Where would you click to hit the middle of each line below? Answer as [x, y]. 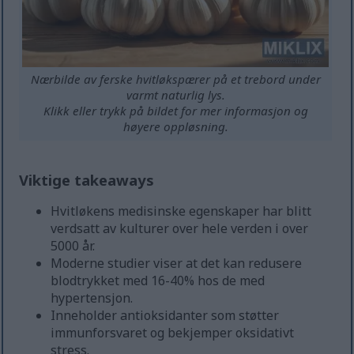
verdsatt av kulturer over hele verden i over [180, 229]
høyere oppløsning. [175, 127]
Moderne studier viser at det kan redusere [177, 264]
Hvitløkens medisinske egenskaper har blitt [181, 211]
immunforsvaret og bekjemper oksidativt [173, 333]
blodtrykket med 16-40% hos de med [158, 281]
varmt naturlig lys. [175, 95]
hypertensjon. [92, 298]
